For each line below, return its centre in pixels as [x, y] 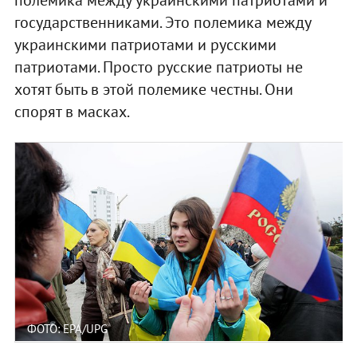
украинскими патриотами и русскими [145, 44]
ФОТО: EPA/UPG [67, 328]
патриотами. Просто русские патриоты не [158, 67]
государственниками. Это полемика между [162, 22]
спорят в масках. [72, 111]
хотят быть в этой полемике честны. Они [153, 89]
